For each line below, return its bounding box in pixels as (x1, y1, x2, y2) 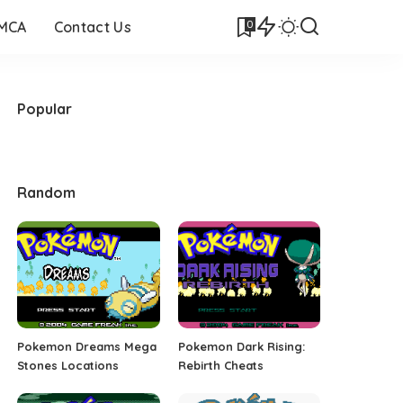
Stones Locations (17, 357, 120, 372)
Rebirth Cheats (177, 357, 264, 372)
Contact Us (53, 18, 131, 36)
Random (17, 184, 76, 201)
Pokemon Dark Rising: (177, 338, 305, 354)
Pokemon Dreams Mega (17, 338, 157, 354)
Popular (17, 100, 73, 118)
